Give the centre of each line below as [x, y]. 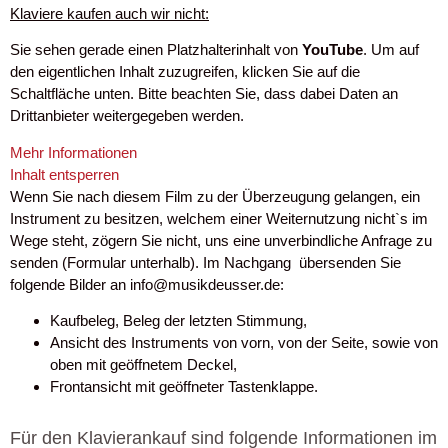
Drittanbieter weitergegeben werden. [127, 116]
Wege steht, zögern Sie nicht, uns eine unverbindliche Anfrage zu [221, 240]
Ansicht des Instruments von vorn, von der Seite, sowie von [244, 342]
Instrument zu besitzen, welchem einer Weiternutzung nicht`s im [219, 218]
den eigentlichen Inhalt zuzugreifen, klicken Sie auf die [185, 72]
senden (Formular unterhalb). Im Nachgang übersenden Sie [205, 262]
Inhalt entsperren [64, 174]
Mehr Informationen [73, 152]
